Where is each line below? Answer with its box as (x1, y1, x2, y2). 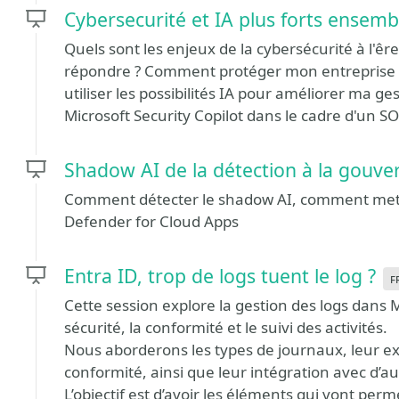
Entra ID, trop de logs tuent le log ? (64, 263, 376, 289)
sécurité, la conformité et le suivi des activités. (64, 317, 387, 338)
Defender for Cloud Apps (64, 211, 239, 232)
